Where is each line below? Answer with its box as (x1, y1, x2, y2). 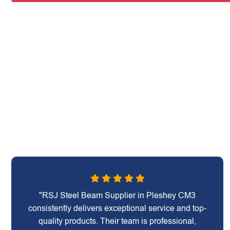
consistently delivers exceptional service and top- (28, 204, 207, 213)
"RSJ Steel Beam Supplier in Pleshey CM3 (39, 191, 196, 200)
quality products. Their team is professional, (39, 217, 197, 225)
